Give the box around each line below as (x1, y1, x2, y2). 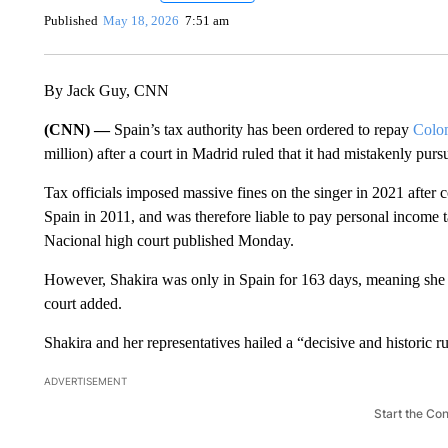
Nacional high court (43, 232, 169, 250)
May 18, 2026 (103, 12, 180, 28)
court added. (43, 295, 122, 313)
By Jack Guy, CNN (43, 82, 169, 100)
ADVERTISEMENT (43, 375, 127, 388)
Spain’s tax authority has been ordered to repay (113, 121, 413, 139)
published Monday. (172, 232, 294, 250)
